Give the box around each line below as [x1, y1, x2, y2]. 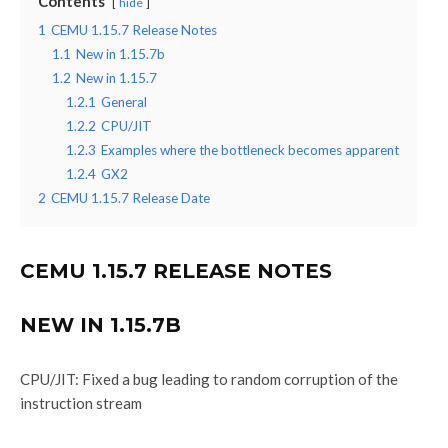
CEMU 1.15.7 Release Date [51, 189, 210, 206]
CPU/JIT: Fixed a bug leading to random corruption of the [20, 369, 398, 388]
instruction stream [20, 393, 142, 412]
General [101, 93, 147, 110]
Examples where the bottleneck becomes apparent [101, 141, 399, 158]
